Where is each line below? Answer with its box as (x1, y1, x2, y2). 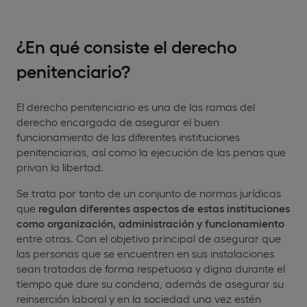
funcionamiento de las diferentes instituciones (16, 130, 240, 143)
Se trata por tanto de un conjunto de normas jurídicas (16, 186, 281, 199)
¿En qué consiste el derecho (16, 34, 237, 56)
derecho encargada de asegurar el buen (16, 114, 219, 128)
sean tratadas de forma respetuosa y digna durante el (16, 261, 285, 275)
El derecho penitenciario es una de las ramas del (16, 99, 255, 113)
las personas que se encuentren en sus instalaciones (16, 246, 274, 260)
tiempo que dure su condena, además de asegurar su (16, 276, 284, 290)
